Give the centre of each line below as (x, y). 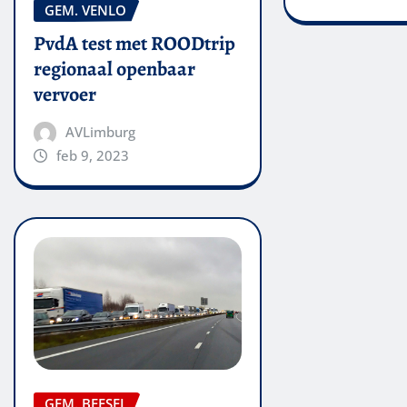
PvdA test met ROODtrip (134, 43)
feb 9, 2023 (92, 155)
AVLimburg (100, 131)
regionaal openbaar (114, 69)
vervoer (65, 94)
